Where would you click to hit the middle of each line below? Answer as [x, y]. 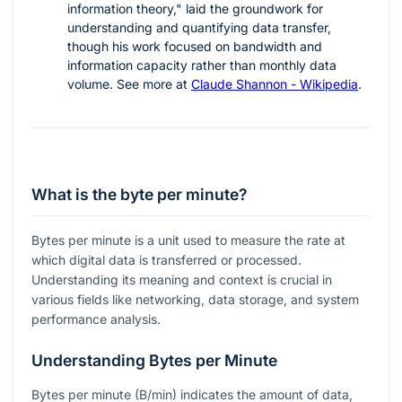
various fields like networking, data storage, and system [195, 299]
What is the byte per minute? [140, 194]
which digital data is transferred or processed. [166, 260]
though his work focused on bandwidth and [195, 47]
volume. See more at [129, 84]
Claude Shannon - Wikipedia [275, 84]
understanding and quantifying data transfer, [199, 28]
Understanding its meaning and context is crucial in [182, 280]
